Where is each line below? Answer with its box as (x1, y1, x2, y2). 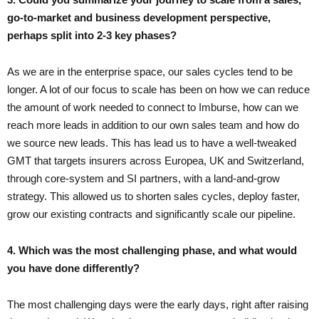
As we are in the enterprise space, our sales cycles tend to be (7, 65, 293, 78)
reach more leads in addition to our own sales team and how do (7, 118, 299, 131)
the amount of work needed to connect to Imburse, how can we (7, 100, 298, 113)
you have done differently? (7, 261, 140, 274)
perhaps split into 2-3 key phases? (7, 28, 177, 41)
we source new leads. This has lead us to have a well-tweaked (7, 136, 296, 149)
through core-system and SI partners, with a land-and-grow (7, 172, 280, 184)
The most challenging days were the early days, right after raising (7, 298, 308, 310)
